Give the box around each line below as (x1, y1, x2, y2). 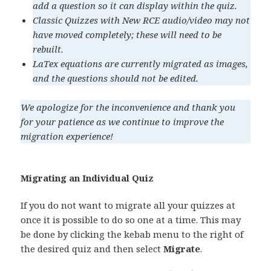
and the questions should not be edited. (33, 72, 199, 85)
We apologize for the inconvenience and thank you (21, 101, 236, 114)
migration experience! (21, 130, 114, 143)
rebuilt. (33, 43, 64, 56)
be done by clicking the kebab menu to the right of (21, 228, 244, 241)
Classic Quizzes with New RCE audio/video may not (33, 14, 250, 27)
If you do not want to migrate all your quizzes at (21, 199, 236, 212)
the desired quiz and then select (21, 243, 164, 255)
